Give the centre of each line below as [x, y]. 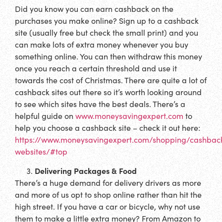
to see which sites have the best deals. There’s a [100, 104]
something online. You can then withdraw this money [109, 56]
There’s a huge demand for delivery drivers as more [108, 183]
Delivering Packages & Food [86, 171]
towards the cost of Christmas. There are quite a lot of [111, 80]
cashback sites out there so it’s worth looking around [108, 92]
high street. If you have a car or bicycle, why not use [108, 207]
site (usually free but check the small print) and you [107, 32]
